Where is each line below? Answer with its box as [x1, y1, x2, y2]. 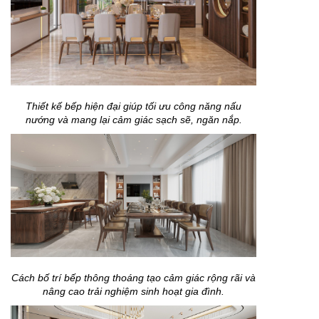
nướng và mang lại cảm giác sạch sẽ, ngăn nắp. [25, 114, 242, 126]
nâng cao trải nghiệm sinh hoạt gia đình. [43, 285, 224, 297]
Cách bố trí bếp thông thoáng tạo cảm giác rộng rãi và [11, 271, 256, 283]
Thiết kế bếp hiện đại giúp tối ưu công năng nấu [26, 100, 241, 113]
